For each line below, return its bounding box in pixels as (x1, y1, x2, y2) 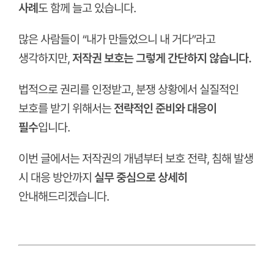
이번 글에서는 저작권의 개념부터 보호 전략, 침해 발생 (18, 151, 253, 166)
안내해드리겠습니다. (18, 189, 109, 204)
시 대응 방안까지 (18, 170, 94, 185)
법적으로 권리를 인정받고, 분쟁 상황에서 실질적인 (18, 82, 239, 97)
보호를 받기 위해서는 (18, 101, 114, 116)
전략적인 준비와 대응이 (113, 101, 217, 116)
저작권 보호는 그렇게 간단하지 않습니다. (72, 51, 251, 65)
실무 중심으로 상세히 (94, 170, 187, 185)
